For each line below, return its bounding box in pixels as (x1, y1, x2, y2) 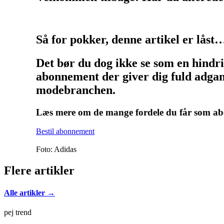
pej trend (4, 207, 31, 216)
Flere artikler (4, 164, 74, 177)
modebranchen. (36, 83, 115, 96)
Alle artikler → (4, 188, 55, 197)
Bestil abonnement (36, 127, 94, 136)
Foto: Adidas (36, 145, 76, 154)
